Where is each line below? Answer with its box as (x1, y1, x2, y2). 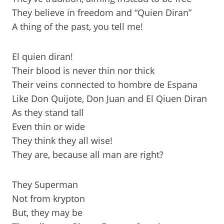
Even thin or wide (12, 120, 85, 132)
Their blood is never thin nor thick (12, 64, 154, 76)
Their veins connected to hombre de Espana (12, 78, 197, 90)
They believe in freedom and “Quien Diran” (12, 6, 191, 18)
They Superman (12, 178, 78, 190)
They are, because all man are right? (12, 148, 163, 160)
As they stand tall (12, 106, 84, 118)
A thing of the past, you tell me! (12, 20, 143, 32)
